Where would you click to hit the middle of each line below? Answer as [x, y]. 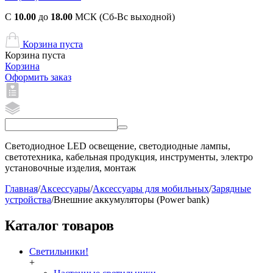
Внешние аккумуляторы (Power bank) [131, 200]
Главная [21, 189]
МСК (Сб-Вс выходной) [124, 17]
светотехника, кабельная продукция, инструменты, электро [129, 157]
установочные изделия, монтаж [70, 168]
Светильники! [59, 251]
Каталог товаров [59, 225]
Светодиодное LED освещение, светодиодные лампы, [118, 146]
